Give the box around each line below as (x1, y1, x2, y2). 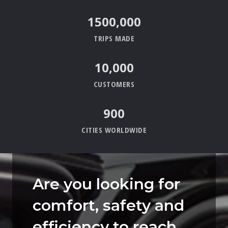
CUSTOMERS (93, 79, 135, 90)
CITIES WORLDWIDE (81, 125, 147, 135)
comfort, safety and (33, 196, 184, 215)
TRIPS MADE (94, 33, 134, 44)
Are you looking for (33, 175, 180, 194)
